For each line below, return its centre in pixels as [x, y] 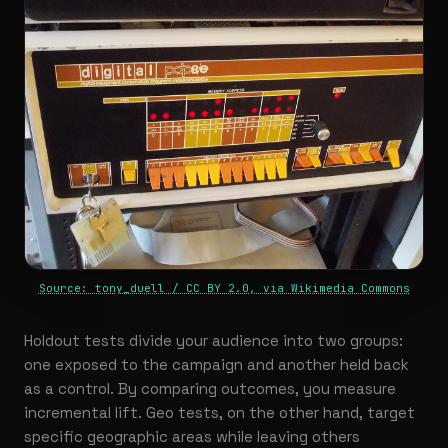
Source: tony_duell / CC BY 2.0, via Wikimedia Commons [224, 288]
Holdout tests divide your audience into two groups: [213, 341]
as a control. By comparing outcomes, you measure [210, 389]
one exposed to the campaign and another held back [216, 365]
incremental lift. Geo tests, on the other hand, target [219, 413]
